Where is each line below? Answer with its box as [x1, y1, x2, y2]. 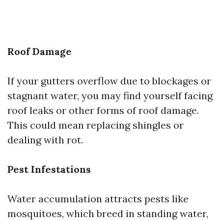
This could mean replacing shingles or [7, 119, 184, 131]
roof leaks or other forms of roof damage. [7, 104, 199, 116]
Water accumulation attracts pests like [7, 192, 189, 205]
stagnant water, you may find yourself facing [7, 89, 213, 102]
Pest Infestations [7, 163, 91, 175]
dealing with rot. [7, 134, 83, 146]
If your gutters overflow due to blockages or [7, 75, 211, 87]
